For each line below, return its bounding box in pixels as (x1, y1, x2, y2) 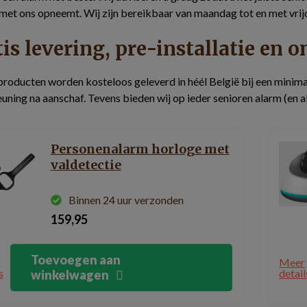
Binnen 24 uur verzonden (68, 193, 184, 206)
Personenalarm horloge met (50, 141, 230, 157)
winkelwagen (30, 267, 109, 282)
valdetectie (50, 157, 121, 173)
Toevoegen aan (30, 252, 121, 267)
